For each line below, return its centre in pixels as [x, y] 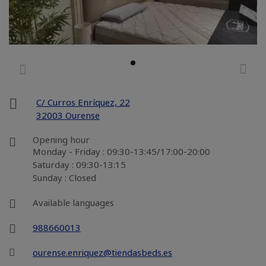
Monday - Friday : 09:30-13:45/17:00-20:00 [121, 151]
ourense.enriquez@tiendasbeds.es [102, 252]
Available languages [73, 202]
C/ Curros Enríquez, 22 [83, 102]
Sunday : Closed [64, 178]
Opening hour [61, 140]
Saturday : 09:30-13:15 [79, 164]
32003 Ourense [68, 115]
